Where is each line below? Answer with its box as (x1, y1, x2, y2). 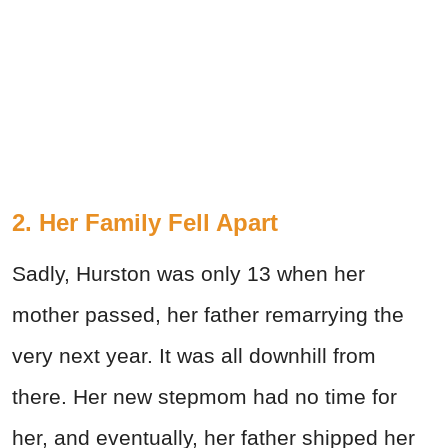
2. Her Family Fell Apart (12, 209, 278, 237)
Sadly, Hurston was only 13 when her (12, 262, 365, 286)
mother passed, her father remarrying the (12, 303, 404, 327)
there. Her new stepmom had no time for (12, 385, 397, 409)
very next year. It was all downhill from (12, 344, 376, 368)
